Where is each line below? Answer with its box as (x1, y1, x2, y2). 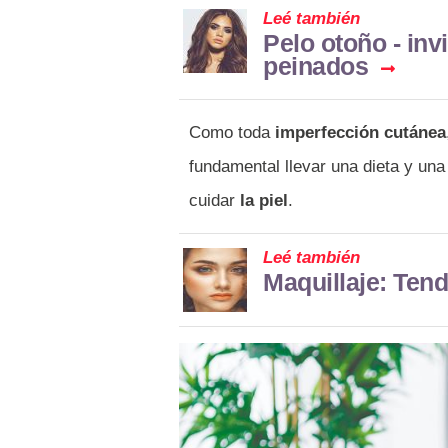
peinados (263, 51, 368, 80)
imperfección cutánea (275, 122, 446, 142)
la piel (235, 190, 288, 210)
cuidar (189, 190, 235, 210)
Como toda (189, 122, 275, 142)
